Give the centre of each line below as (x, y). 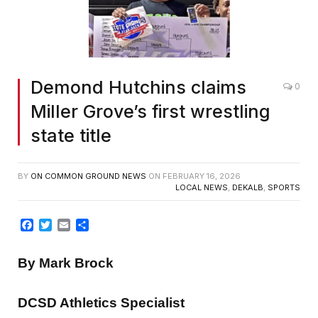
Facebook (60, 225)
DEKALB (248, 187)
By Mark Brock (66, 263)
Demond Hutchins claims (138, 87)
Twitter (70, 225)
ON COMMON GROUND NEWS (88, 176)
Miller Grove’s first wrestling (150, 111)
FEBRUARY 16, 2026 (202, 176)
